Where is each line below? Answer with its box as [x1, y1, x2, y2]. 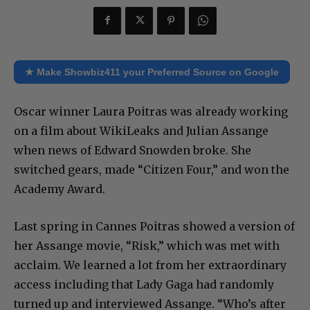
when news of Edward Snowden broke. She [14, 143, 251, 157]
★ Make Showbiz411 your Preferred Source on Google [25, 66, 279, 77]
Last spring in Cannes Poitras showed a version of [14, 219, 295, 233]
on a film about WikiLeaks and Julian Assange [14, 123, 268, 138]
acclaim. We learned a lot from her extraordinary [14, 257, 286, 272]
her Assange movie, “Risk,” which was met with [14, 238, 280, 253]
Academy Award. [14, 181, 105, 196]
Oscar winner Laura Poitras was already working [14, 104, 288, 118]
